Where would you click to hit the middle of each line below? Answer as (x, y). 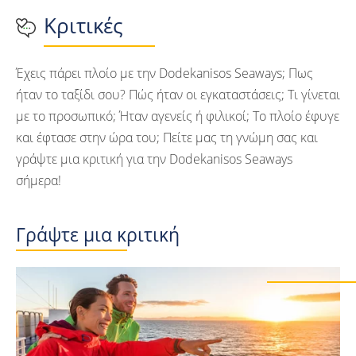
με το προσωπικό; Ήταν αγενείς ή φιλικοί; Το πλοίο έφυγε (178, 116)
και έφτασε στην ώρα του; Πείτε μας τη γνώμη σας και (167, 137)
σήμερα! (39, 180)
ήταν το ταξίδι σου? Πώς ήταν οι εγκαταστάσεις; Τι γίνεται (178, 94)
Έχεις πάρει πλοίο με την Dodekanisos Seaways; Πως (164, 73)
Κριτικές (83, 25)
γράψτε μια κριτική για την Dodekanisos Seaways (154, 159)
